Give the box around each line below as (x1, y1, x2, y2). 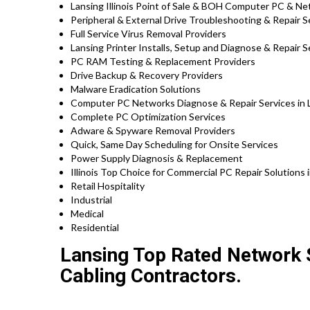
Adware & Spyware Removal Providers (71, 125, 235, 137)
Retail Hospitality (71, 180, 145, 192)
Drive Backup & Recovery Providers (71, 69, 223, 82)
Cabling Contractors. (60, 264, 241, 288)
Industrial (71, 194, 112, 206)
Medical (71, 208, 104, 220)
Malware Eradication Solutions (71, 83, 201, 95)
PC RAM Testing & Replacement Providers (71, 55, 255, 68)
